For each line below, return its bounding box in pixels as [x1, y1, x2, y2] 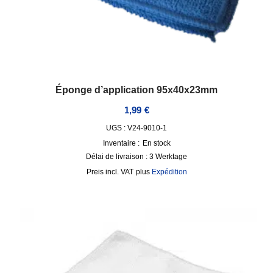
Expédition [151, 168, 187, 177]
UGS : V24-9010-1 [106, 124, 167, 133]
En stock [142, 139, 171, 148]
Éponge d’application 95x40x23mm [55, 84, 218, 95]
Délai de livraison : [86, 152, 149, 161]
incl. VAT [105, 168, 133, 177]
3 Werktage [149, 152, 187, 161]
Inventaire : [102, 139, 140, 148]
